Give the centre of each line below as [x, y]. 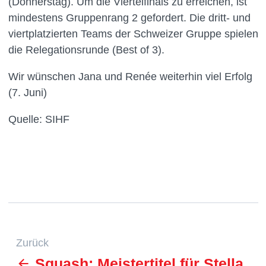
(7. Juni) [27, 93]
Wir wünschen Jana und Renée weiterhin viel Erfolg [130, 77]
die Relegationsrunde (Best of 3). [86, 50]
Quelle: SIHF [39, 119]
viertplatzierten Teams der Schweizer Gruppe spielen [133, 34]
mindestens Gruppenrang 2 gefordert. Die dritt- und [129, 18]
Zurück [32, 243]
